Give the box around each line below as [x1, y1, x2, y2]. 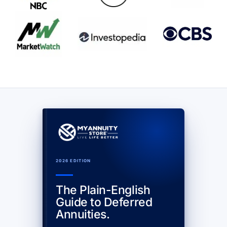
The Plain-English [56, 183, 150, 198]
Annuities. [56, 207, 110, 222]
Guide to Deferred [56, 195, 153, 210]
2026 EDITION [56, 158, 91, 164]
